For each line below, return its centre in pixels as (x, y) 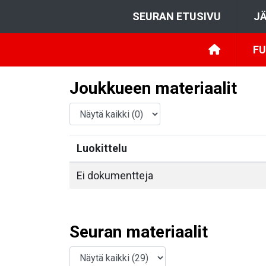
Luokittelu (102, 148)
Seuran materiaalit (139, 232)
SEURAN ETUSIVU (176, 16)
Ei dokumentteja (115, 175)
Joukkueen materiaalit (153, 88)
